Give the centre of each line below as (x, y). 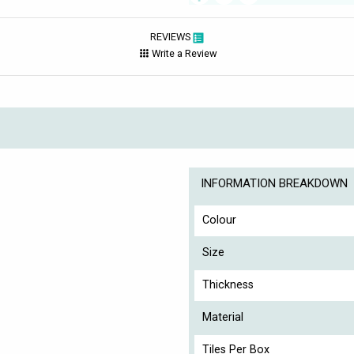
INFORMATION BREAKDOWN (274, 184)
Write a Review (184, 53)
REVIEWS (171, 37)
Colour (219, 220)
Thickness (228, 285)
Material (223, 318)
